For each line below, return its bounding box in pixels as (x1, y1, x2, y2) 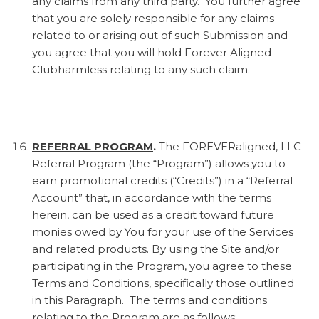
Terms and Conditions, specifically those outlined (32, 276, 294, 290)
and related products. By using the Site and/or (32, 241, 279, 256)
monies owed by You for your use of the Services (32, 224, 293, 239)
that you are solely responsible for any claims (32, 11, 274, 25)
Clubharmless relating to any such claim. (32, 62, 250, 76)
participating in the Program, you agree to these (32, 258, 292, 273)
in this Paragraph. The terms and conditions (32, 293, 267, 307)
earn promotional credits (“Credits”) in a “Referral (32, 173, 293, 187)
